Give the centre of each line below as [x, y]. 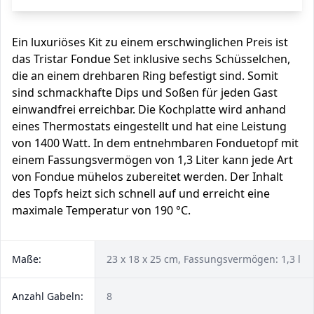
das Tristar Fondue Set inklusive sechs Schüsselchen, [151, 59]
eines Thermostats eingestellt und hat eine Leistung [149, 126]
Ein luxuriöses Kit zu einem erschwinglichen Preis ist [150, 42]
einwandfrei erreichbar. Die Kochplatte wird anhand [149, 109]
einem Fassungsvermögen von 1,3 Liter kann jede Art [152, 160]
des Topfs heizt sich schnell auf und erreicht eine [141, 193]
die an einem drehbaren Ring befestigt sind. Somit [145, 76]
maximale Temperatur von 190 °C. [101, 210]
